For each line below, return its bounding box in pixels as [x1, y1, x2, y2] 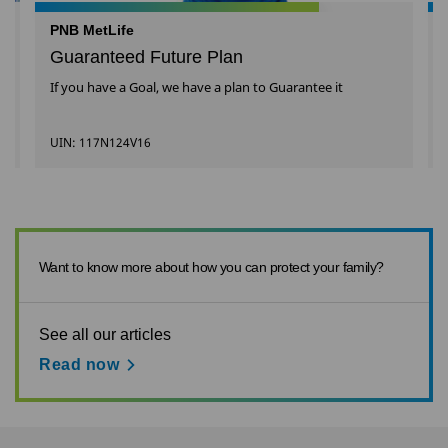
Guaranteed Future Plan [50, 47, 243, 67]
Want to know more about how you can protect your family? [39, 259, 384, 275]
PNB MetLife [50, 22, 134, 38]
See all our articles [39, 326, 171, 343]
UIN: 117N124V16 [50, 134, 151, 151]
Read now [39, 356, 120, 373]
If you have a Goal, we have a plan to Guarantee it [50, 78, 343, 96]
